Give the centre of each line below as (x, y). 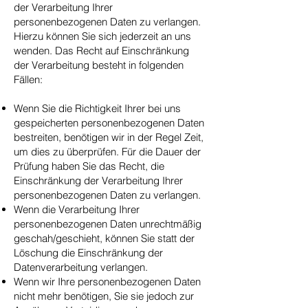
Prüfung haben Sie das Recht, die (89, 166)
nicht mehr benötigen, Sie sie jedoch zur (104, 296)
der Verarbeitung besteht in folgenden (99, 65)
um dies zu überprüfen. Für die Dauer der (107, 152)
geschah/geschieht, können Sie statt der (104, 238)
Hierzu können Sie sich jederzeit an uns (102, 36)
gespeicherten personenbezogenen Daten (109, 123)
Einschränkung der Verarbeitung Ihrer (98, 180)
